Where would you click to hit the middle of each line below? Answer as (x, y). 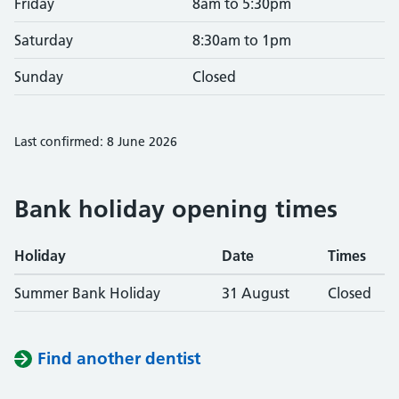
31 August (256, 293)
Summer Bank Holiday (87, 293)
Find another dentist (119, 358)
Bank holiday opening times (176, 209)
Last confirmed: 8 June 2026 (96, 142)
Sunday (39, 77)
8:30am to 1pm (242, 40)
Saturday (44, 40)
